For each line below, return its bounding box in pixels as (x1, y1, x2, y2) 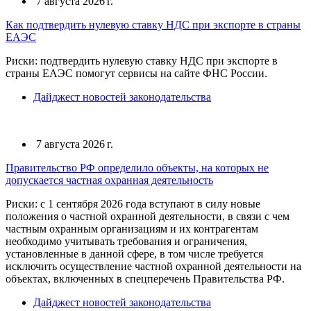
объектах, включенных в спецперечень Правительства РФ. (6, 273, 285, 285)
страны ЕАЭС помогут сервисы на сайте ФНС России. (6, 67, 267, 79)
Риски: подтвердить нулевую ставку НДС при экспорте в (6, 55, 278, 67)
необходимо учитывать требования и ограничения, (6, 235, 247, 247)
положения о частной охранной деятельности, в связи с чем (6, 210, 289, 222)
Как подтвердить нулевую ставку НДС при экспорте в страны (6, 19, 301, 31)
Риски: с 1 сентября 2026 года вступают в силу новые (6, 198, 260, 210)
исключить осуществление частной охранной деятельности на (6, 260, 301, 272)
